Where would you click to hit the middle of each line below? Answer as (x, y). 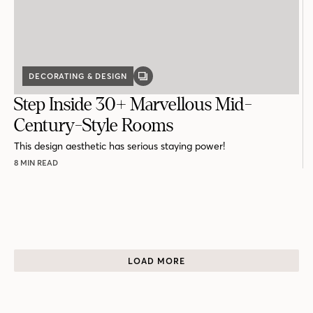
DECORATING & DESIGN (78, 77)
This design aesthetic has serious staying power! (119, 146)
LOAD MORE (156, 261)
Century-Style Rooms (94, 126)
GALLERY (161, 80)
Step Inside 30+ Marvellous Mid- (133, 105)
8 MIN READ (36, 163)
